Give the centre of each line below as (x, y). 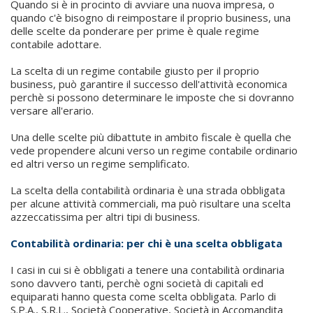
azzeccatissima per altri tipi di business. (105, 217)
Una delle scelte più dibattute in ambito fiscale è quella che (151, 137)
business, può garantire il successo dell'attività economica (149, 84)
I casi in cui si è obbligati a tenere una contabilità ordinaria (147, 270)
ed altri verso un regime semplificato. (100, 163)
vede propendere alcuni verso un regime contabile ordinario (154, 150)
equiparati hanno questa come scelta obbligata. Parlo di (143, 296)
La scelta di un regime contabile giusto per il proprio (135, 71)
